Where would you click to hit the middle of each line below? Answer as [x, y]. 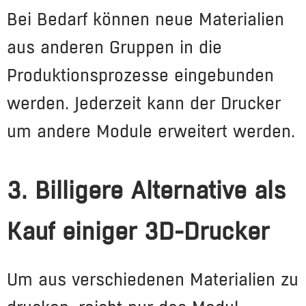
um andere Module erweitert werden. [151, 131]
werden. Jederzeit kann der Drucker [144, 103]
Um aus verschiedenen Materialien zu [153, 279]
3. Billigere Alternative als [147, 191]
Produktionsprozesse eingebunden [140, 75]
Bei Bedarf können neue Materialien [145, 19]
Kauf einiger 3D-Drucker [138, 232]
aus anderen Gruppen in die [114, 47]
